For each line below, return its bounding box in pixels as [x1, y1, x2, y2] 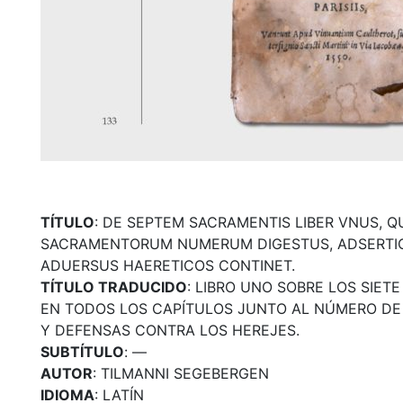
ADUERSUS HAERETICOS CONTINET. [40, 255, 295, 274]
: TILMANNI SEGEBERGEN [92, 363, 269, 382]
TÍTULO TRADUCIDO [40, 277, 187, 296]
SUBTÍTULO [40, 342, 124, 361]
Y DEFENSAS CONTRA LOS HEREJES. [40, 320, 300, 339]
